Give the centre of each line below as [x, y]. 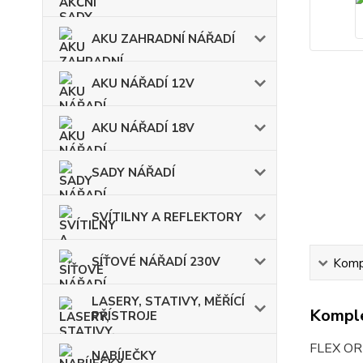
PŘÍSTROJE [124, 316]
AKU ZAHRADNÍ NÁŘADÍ [163, 39]
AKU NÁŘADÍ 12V [143, 83]
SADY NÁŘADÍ [133, 173]
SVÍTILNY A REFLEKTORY [167, 217]
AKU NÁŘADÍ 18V [143, 128]
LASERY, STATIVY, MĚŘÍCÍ [168, 301]
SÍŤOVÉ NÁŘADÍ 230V [156, 262]
